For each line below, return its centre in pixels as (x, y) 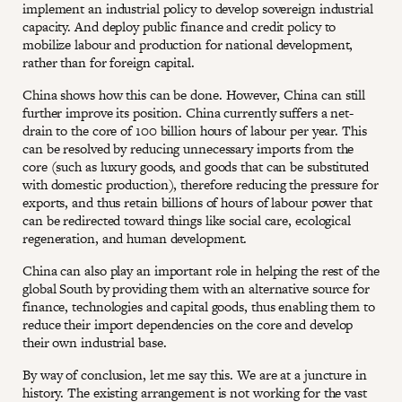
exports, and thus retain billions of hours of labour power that (197, 202)
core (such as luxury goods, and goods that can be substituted (196, 166)
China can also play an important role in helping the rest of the (201, 270)
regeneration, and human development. (135, 238)
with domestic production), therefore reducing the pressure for (201, 184)
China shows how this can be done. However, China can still (194, 94)
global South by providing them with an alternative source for (196, 288)
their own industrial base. (95, 342)
